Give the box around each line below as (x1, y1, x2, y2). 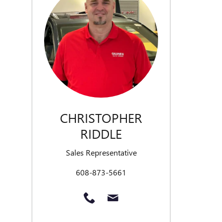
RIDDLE (80, 124, 122, 143)
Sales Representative (65, 147, 137, 158)
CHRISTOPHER (60, 109, 142, 127)
